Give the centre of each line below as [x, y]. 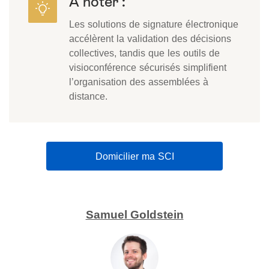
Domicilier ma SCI [134, 156]
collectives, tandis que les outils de [144, 53]
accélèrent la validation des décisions [150, 38]
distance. [88, 96]
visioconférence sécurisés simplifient [148, 67]
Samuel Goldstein [134, 214]
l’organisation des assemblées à [139, 82]
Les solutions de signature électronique [154, 24]
